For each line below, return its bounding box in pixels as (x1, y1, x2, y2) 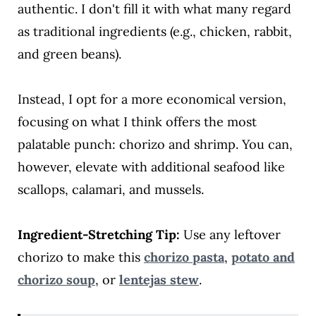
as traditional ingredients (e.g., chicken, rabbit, (17, 23, 292, 39)
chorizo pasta (143, 248, 224, 265)
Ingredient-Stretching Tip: (17, 226, 180, 243)
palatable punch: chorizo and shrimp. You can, (17, 135, 293, 152)
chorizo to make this (17, 248, 144, 265)
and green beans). (17, 45, 121, 62)
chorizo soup (17, 271, 95, 288)
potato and (231, 248, 295, 265)
